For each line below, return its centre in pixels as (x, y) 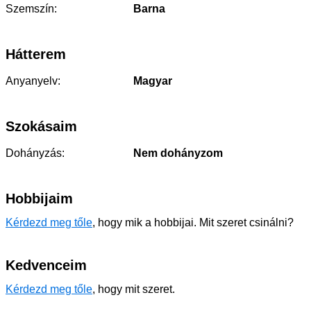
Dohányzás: (35, 153)
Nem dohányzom (177, 153)
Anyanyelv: (33, 81)
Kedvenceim (46, 265)
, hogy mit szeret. (134, 289)
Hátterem (36, 54)
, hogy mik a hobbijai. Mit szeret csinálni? (193, 222)
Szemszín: (31, 9)
